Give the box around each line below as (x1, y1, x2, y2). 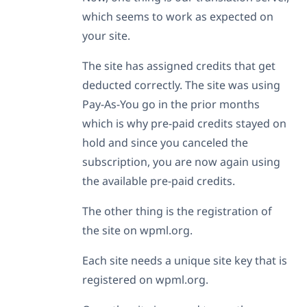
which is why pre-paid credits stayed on (82, 115, 286, 131)
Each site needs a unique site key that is (82, 252, 287, 268)
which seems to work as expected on (82, 8, 273, 24)
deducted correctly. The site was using (82, 77, 280, 93)
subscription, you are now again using (82, 153, 280, 169)
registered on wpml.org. (82, 271, 208, 287)
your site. (82, 27, 130, 43)
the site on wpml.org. (82, 222, 193, 238)
